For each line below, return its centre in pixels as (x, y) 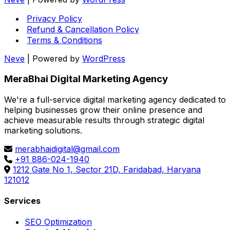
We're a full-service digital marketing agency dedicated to (115, 99)
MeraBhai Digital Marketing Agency (86, 79)
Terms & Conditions (64, 40)
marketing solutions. (43, 130)
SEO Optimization (58, 222)
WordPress (104, 58)
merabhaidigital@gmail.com (67, 149)
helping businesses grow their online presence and (103, 110)
